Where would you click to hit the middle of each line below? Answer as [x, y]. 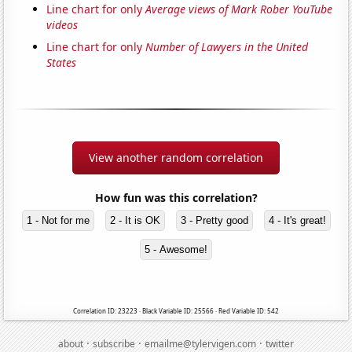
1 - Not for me [58, 221]
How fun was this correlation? [176, 198]
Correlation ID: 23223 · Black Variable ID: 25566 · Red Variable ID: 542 [176, 311]
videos [62, 25]
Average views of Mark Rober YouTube [239, 9]
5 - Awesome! [176, 250]
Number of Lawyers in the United [227, 47]
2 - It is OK [135, 221]
